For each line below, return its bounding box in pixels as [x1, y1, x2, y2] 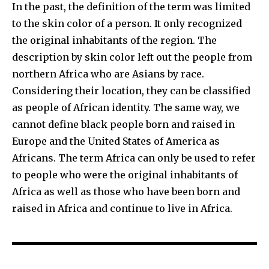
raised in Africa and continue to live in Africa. [12, 202, 232, 215]
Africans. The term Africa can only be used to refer [12, 152, 256, 165]
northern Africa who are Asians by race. [12, 68, 204, 80]
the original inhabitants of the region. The [12, 34, 217, 47]
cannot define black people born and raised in [12, 118, 235, 131]
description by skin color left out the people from [12, 51, 252, 64]
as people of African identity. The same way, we [12, 101, 240, 114]
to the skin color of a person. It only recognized [12, 17, 242, 30]
